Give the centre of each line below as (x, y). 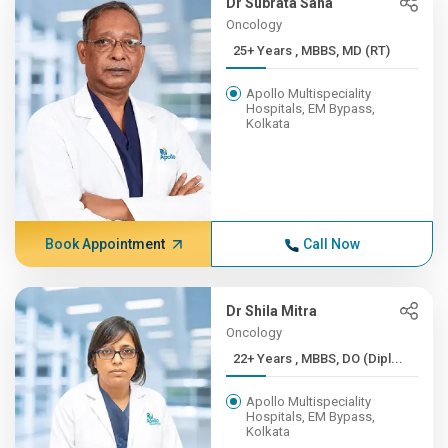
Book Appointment (104, 244)
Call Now (331, 244)
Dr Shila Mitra (272, 311)
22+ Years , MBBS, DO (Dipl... (349, 358)
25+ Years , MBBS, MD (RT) (343, 50)
